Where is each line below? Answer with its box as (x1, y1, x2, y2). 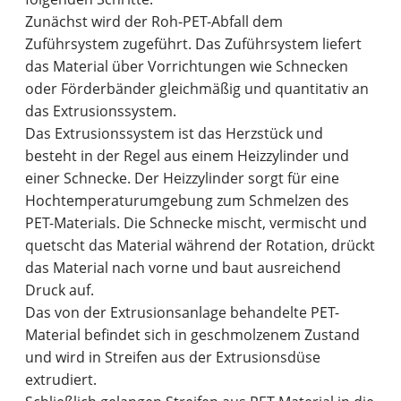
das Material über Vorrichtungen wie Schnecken (25, 56, 349, 77)
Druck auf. (25, 280, 95, 301)
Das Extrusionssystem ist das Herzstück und (25, 124, 324, 144)
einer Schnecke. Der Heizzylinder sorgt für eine (25, 168, 340, 189)
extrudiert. (25, 370, 98, 390)
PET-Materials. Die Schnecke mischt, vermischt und (25, 213, 368, 234)
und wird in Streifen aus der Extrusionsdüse (25, 347, 321, 368)
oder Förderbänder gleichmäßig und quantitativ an (25, 79, 370, 99)
